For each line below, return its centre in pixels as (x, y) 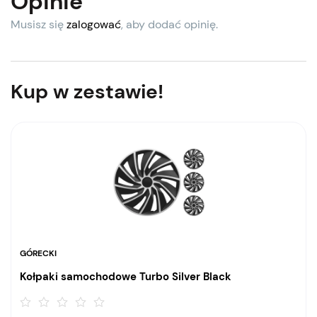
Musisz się (39, 25)
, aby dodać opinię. (169, 25)
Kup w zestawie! (87, 92)
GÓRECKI (38, 254)
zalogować (94, 25)
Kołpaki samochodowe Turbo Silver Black (126, 277)
